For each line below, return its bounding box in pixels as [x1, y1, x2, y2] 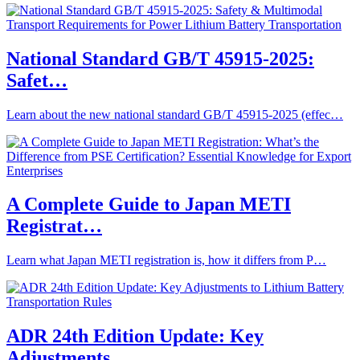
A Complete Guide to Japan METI [6, 194, 291, 215]
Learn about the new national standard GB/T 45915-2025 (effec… [6, 107, 343, 121]
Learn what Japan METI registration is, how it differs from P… [6, 253, 326, 268]
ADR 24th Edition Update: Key [6, 325, 264, 347]
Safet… [6, 69, 67, 91]
